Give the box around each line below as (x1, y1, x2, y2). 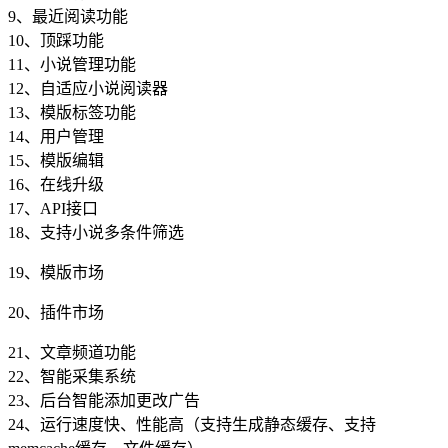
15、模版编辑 (8, 152, 104, 170)
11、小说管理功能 (8, 56, 136, 74)
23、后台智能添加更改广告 (8, 392, 200, 410)
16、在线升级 (8, 176, 104, 194)
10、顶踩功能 (8, 32, 104, 50)
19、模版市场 (8, 264, 104, 282)
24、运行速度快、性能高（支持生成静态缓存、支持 (8, 416, 376, 434)
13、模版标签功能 (8, 104, 136, 122)
